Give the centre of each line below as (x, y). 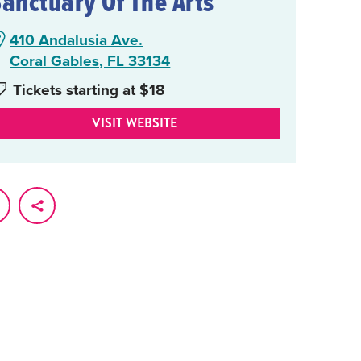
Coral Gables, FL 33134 (90, 61)
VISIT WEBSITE (135, 123)
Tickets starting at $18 (89, 90)
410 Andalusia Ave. (77, 40)
